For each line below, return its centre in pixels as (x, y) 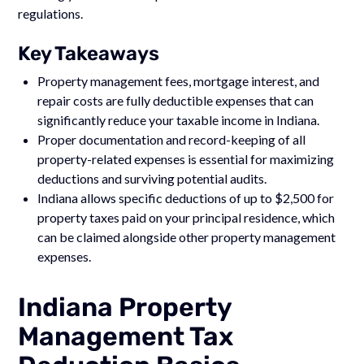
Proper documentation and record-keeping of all (172, 139)
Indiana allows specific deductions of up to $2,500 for (186, 197)
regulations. (51, 13)
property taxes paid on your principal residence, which (186, 217)
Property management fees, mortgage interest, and (179, 80)
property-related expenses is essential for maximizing (186, 158)
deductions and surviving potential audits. (152, 178)
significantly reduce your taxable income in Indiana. (179, 119)
